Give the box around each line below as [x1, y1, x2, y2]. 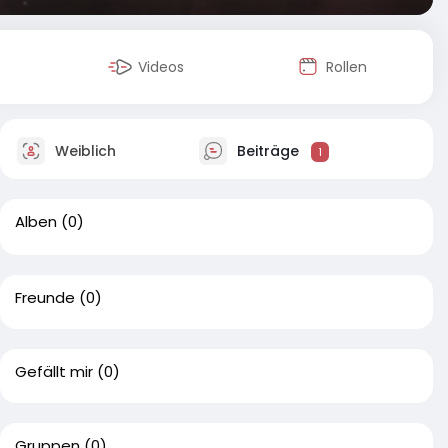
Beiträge [233, 140, 303, 161]
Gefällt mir [15, 361, 93, 382]
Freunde [15, 287, 75, 308]
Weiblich [51, 140, 116, 161]
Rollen [325, 57, 367, 77]
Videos [138, 57, 185, 77]
